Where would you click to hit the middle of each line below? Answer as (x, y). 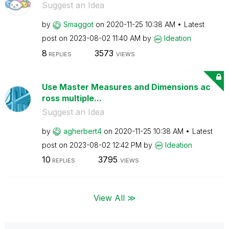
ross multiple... (72, 98)
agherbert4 (82, 131)
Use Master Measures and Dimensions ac (126, 87)
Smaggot (78, 24)
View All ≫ (114, 198)
